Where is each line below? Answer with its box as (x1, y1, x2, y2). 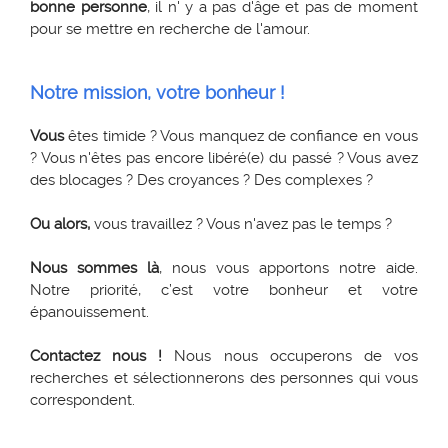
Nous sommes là (30, 259, 159, 277)
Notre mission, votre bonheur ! (30, 83, 285, 103)
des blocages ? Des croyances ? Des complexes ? (30, 171, 373, 189)
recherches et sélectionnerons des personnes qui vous (30, 369, 418, 387)
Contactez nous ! (30, 347, 163, 365)
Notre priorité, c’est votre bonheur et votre (30, 281, 418, 299)
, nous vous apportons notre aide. (159, 259, 418, 277)
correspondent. (30, 391, 135, 409)
